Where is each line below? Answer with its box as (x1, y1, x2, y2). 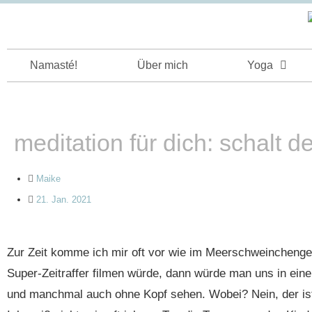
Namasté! (29, 59, 77, 71)
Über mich (136, 59, 188, 71)
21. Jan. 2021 (36, 194, 91, 205)
